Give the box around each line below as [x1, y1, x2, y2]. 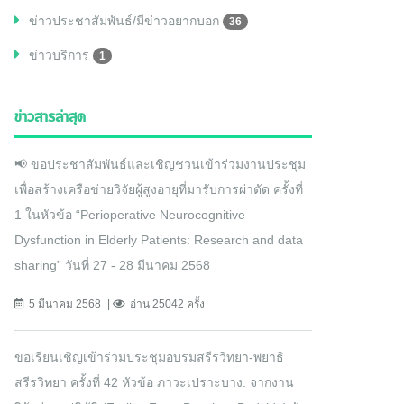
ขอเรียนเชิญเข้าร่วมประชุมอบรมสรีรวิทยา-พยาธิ [14, 350, 284, 365]
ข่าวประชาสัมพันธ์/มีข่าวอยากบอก [29, 14, 223, 29]
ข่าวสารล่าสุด [14, 106, 86, 130]
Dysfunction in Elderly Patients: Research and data [14, 233, 303, 248]
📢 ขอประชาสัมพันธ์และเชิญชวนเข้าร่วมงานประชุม [14, 157, 306, 172]
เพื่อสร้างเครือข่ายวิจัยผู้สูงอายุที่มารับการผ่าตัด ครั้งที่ [14, 182, 303, 197]
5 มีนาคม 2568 [29, 298, 101, 311]
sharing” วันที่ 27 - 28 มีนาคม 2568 [14, 258, 210, 273]
